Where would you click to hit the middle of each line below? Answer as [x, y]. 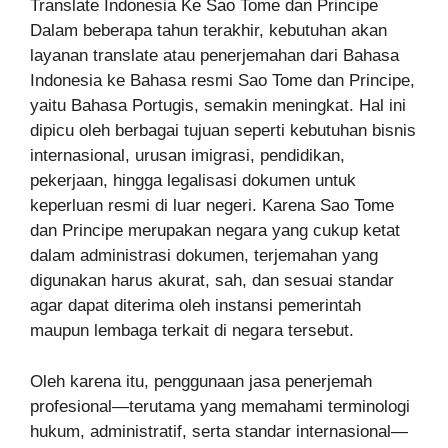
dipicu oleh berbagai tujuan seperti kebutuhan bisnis [223, 131]
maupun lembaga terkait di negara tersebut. [192, 331]
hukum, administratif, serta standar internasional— [219, 431]
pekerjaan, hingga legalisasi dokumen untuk [193, 181]
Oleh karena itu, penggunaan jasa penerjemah [201, 381]
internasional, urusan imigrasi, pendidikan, [187, 156]
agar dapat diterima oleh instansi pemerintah [195, 306]
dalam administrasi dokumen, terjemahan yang [204, 256]
